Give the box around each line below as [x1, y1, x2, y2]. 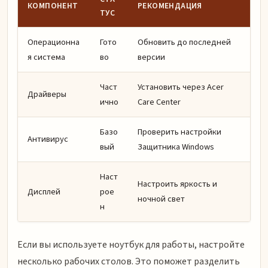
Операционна [28, 36, 80, 49]
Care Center [138, 96, 181, 109]
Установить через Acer [138, 81, 224, 94]
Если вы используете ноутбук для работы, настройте [17, 238, 245, 252]
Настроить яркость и [138, 178, 217, 191]
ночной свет [138, 193, 185, 206]
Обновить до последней [138, 36, 231, 49]
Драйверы [28, 88, 66, 101]
